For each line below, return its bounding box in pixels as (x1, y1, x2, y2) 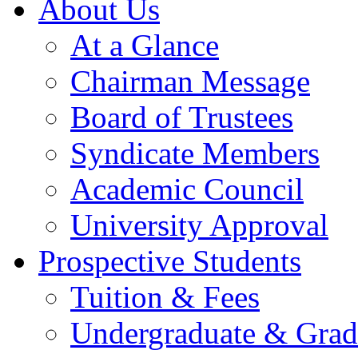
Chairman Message (70, 64, 310, 98)
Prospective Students (38, 244, 301, 278)
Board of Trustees (70, 100, 293, 134)
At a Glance (70, 28, 219, 62)
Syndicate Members (70, 136, 320, 170)
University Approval (70, 208, 328, 242)
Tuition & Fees (70, 280, 260, 314)
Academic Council (70, 172, 304, 206)
